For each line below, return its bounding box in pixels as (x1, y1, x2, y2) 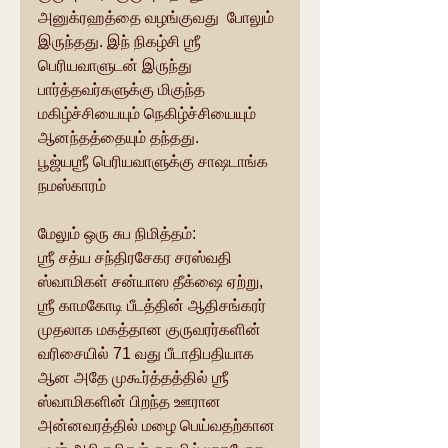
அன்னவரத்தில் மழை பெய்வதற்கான (38, 417, 279, 435)
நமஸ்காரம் (38, 177, 106, 195)
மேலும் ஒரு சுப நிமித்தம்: (38, 225, 196, 243)
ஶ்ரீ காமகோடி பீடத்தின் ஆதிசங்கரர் (38, 297, 270, 315)
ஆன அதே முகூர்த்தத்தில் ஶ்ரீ (38, 369, 233, 387)
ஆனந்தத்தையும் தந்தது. (38, 129, 203, 147)
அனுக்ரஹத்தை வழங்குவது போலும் (38, 9, 278, 27)
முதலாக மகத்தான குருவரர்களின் (38, 321, 265, 339)
